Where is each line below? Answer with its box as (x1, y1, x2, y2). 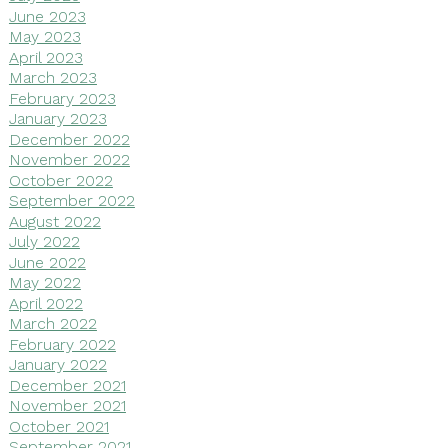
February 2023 (8, 88, 116, 108)
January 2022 (8, 354, 107, 374)
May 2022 (8, 272, 81, 292)
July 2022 (8, 231, 80, 251)
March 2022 (8, 313, 97, 333)
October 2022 (8, 170, 113, 190)
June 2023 (8, 6, 86, 26)
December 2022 (8, 129, 130, 149)
